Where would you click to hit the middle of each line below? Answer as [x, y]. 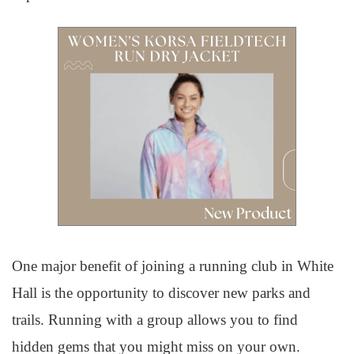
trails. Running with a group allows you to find [155, 320]
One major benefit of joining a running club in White [173, 266]
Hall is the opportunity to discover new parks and [161, 293]
